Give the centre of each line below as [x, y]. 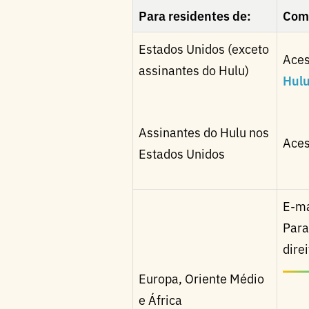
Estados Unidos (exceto [204, 48]
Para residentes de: [195, 15]
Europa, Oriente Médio [201, 278]
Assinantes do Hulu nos [204, 132]
